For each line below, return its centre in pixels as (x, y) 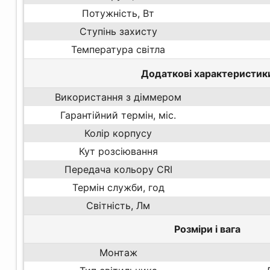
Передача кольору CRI (118, 169)
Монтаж (118, 253)
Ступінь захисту (118, 32)
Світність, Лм (118, 205)
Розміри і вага (208, 229)
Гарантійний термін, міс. (118, 115)
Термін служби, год (118, 187)
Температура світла (118, 50)
